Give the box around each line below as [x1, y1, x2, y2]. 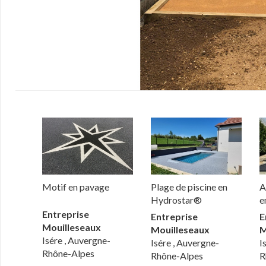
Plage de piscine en [151, 180, 228, 192]
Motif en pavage [42, 180, 110, 192]
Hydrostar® [151, 194, 202, 205]
